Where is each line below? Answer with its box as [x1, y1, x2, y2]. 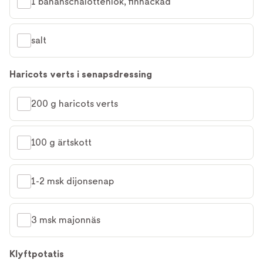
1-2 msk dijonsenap [31, 176, 114, 187]
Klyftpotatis [9, 248, 64, 259]
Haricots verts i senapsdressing [9, 69, 152, 80]
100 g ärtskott [31, 137, 92, 148]
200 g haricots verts [31, 98, 118, 109]
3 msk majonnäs [31, 214, 100, 225]
